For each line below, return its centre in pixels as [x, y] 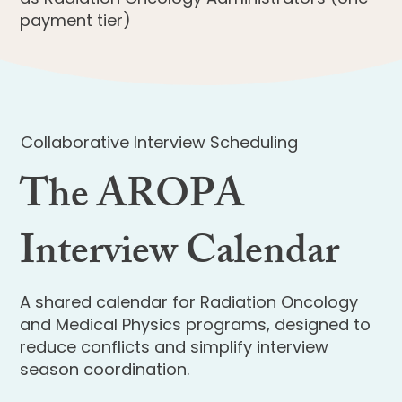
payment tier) [76, 21]
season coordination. [105, 369]
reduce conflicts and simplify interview [175, 346]
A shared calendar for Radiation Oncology [189, 301]
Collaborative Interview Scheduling [159, 142]
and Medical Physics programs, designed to [196, 324]
